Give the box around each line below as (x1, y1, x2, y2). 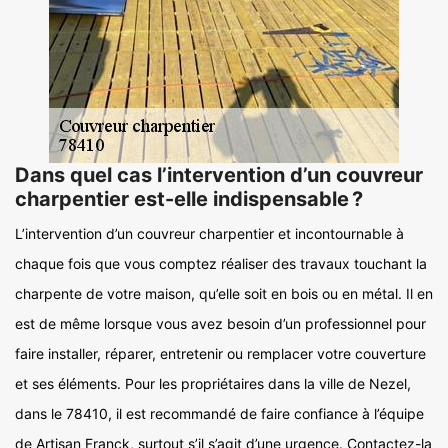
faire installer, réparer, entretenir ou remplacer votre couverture (15, 345, 426, 362)
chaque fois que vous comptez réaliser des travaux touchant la (15, 255, 427, 272)
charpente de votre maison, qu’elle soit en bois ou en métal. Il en (15, 285, 433, 302)
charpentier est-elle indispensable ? (15, 187, 363, 211)
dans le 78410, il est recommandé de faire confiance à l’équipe (15, 405, 424, 422)
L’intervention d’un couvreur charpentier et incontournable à (15, 225, 404, 242)
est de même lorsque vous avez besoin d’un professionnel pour (15, 315, 426, 332)
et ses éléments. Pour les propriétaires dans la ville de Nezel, (15, 375, 411, 392)
